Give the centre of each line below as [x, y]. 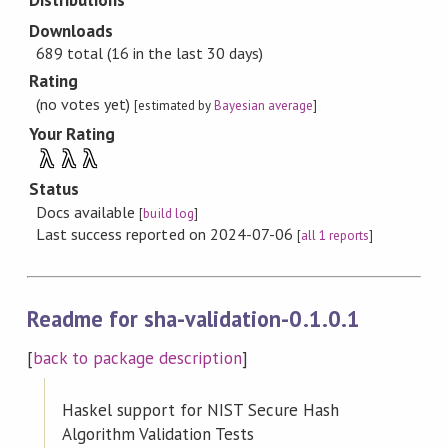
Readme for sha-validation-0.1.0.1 [193, 319]
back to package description [137, 357]
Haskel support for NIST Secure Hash [200, 409]
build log [168, 213]
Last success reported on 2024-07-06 [166, 233]
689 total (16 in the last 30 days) [149, 53]
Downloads [71, 30]
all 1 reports [335, 235]
